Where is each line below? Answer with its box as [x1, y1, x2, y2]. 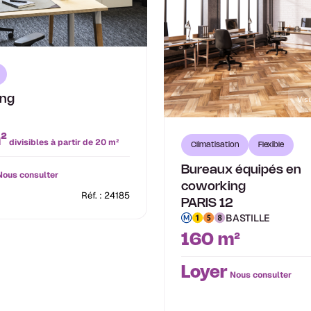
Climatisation [191, 141, 239, 149]
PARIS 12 [181, 197, 233, 209]
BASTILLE [226, 211, 270, 224]
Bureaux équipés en [181, 164, 301, 176]
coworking [181, 180, 246, 192]
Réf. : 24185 [81, 189, 130, 201]
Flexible [258, 141, 284, 149]
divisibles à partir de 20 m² [7, 136, 119, 148]
